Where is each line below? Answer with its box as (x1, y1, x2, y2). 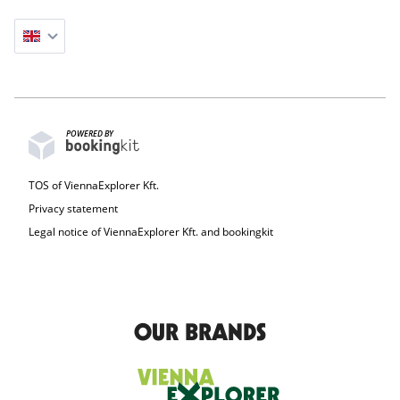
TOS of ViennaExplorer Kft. (29, 178, 159, 193)
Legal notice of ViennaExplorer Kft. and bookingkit (29, 224, 273, 239)
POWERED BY (66, 128, 113, 139)
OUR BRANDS (134, 318, 266, 346)
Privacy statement (29, 201, 118, 216)
